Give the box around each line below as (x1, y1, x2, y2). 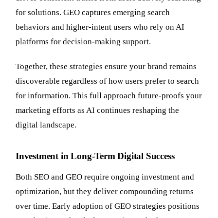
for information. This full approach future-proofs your (16, 91, 202, 100)
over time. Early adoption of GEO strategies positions (16, 201, 200, 211)
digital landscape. (16, 120, 76, 129)
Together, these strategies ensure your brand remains (16, 61, 197, 71)
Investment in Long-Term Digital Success (16, 150, 175, 161)
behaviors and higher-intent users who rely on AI (16, 22, 184, 32)
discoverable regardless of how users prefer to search (16, 76, 199, 86)
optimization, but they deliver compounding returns (16, 186, 194, 196)
